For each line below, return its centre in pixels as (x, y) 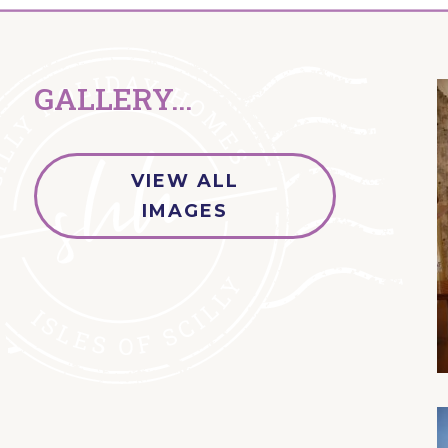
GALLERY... (112, 99)
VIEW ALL (184, 180)
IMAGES (184, 210)
